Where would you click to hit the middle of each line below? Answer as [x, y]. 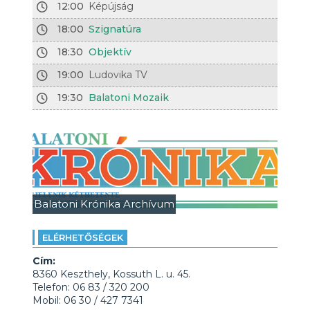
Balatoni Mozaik [129, 98]
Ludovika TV [118, 75]
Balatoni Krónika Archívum [104, 204]
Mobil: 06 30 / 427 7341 [88, 300]
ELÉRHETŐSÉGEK [82, 237]
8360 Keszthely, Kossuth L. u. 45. [111, 274]
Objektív [110, 52]
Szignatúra [115, 29]
